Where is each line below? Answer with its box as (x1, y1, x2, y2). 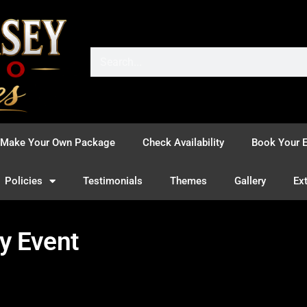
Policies (5, 175, 42, 187)
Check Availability (143, 136, 224, 149)
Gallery (234, 175, 266, 187)
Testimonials (83, 175, 143, 187)
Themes (170, 175, 207, 187)
